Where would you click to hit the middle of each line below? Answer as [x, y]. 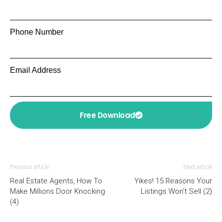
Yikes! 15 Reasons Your [173, 181]
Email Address [35, 70]
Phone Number [37, 32]
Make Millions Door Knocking [57, 191]
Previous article [29, 167]
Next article [198, 167]
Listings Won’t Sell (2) [176, 191]
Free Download [108, 115]
